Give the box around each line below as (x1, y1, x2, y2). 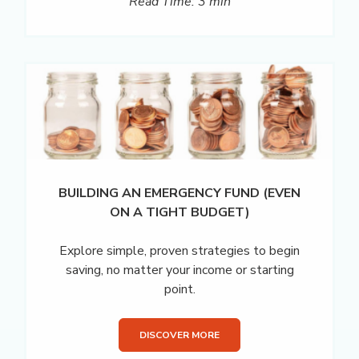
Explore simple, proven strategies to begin (59, 242, 300, 260)
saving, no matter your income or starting (65, 261, 294, 280)
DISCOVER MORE (139, 329, 220, 342)
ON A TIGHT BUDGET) (109, 204, 250, 222)
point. (163, 280, 196, 299)
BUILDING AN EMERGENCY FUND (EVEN (58, 184, 301, 203)
